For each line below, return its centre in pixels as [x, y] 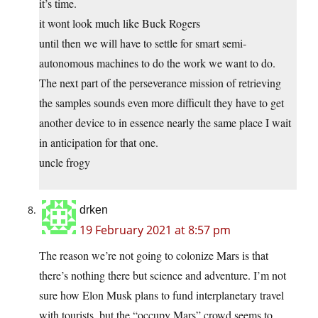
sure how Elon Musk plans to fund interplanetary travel [161, 295]
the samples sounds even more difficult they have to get [161, 103]
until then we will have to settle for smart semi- [143, 43]
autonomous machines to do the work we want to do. [157, 63]
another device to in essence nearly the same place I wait [165, 123]
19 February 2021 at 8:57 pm [155, 230]
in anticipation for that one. [99, 143]
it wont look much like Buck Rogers [120, 23]
